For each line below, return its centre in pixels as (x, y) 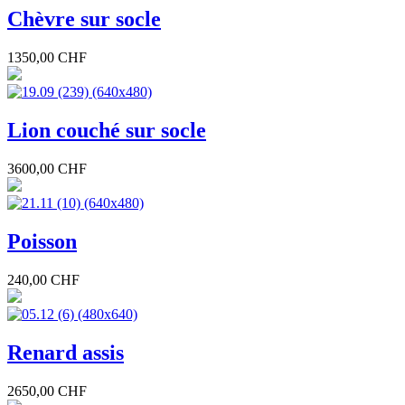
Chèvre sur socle (84, 19)
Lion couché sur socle (107, 131)
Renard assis (66, 352)
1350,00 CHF (47, 58)
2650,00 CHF (47, 391)
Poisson (42, 242)
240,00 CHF (43, 279)
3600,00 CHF (47, 169)
